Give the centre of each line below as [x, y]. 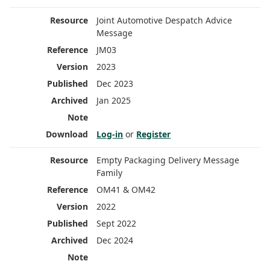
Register [154, 134]
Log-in [110, 134]
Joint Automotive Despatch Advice [165, 20]
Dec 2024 [115, 240]
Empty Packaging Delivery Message [168, 160]
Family [110, 173]
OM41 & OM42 [126, 190]
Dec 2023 [115, 84]
